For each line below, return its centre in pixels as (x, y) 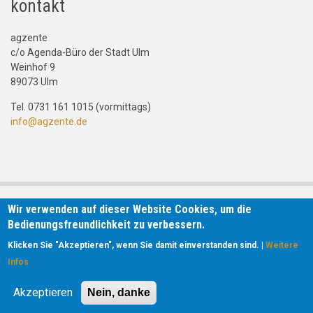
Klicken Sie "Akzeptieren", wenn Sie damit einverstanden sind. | (137, 245)
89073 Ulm (34, 82)
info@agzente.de (49, 122)
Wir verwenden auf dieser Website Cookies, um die (130, 209)
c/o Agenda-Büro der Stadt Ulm (80, 53)
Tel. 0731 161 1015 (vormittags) (81, 107)
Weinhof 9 (33, 67)
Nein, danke (119, 292)
